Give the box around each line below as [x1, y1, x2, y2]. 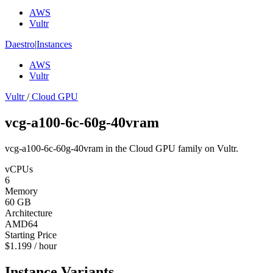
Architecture [5, 207, 52, 218]
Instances [37, 39, 72, 49]
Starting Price [5, 229, 57, 240]
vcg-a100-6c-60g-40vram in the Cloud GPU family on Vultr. [5, 143, 238, 154]
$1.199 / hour [5, 240, 57, 251]
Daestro [5, 39, 35, 49]
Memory [5, 185, 38, 196]
